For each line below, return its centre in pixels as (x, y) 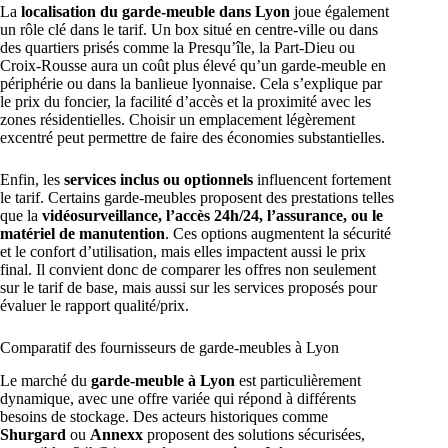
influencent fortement (322, 180)
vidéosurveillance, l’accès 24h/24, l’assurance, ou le (212, 216)
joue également (339, 12)
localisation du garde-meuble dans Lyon (155, 12)
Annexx (116, 434)
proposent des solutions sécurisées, (254, 434)
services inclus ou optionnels (158, 180)
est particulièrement (298, 380)
